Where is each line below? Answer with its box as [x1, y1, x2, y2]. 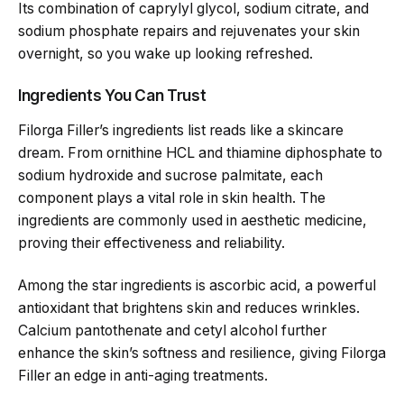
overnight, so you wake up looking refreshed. [18, 45, 313, 63]
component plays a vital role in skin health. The [18, 188, 326, 207]
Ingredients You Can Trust [18, 85, 207, 105]
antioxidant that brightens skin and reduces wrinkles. [18, 299, 360, 317]
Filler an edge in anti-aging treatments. [18, 367, 268, 385]
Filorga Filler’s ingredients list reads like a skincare [18, 121, 344, 139]
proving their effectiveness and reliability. [18, 234, 285, 252]
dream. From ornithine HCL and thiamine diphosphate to [18, 143, 382, 161]
